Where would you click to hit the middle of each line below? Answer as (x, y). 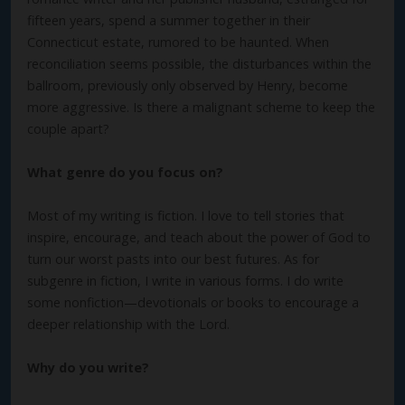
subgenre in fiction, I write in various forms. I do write (185, 280)
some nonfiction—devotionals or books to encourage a (193, 302)
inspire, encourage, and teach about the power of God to (199, 237)
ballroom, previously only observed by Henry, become (188, 85)
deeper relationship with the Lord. (128, 324)
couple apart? (68, 128)
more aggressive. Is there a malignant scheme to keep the (201, 107)
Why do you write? (88, 367)
